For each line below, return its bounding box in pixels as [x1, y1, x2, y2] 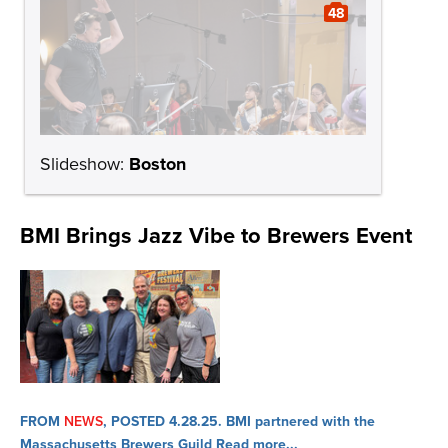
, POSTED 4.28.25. [103, 413, 222, 430]
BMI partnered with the [222, 413, 375, 430]
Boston [129, 153, 186, 175]
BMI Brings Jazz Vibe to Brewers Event [20, 223, 412, 249]
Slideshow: [40, 153, 129, 175]
